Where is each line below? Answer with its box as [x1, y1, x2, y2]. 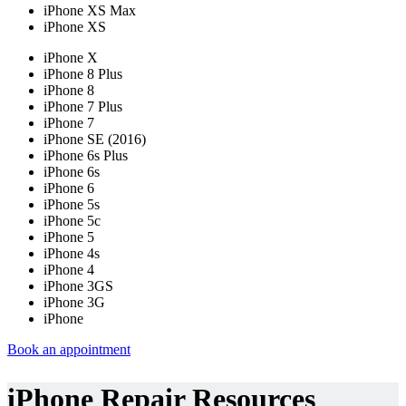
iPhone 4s [43, 246, 100, 262]
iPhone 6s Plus [43, 148, 128, 164]
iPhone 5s [43, 197, 100, 213]
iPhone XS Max [43, 3, 136, 19]
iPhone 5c [43, 213, 101, 229]
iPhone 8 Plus [43, 66, 122, 82]
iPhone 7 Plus [43, 99, 122, 115]
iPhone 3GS [43, 278, 113, 295]
